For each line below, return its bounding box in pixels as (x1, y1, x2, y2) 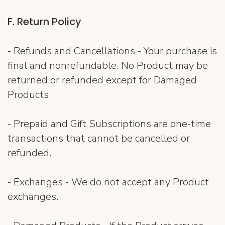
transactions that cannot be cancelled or (8, 132, 190, 145)
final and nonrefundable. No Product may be (8, 59, 208, 72)
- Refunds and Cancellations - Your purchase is (8, 44, 217, 58)
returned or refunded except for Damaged (8, 73, 197, 87)
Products (8, 88, 49, 101)
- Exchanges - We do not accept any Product (8, 175, 209, 189)
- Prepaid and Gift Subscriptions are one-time (8, 117, 211, 131)
